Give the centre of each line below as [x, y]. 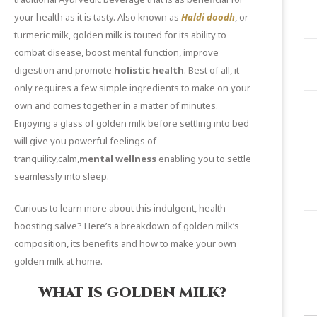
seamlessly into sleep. [62, 176]
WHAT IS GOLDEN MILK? [133, 292]
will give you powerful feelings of [85, 140]
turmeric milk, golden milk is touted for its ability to [120, 34]
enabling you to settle [204, 158]
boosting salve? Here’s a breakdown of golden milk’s [127, 225]
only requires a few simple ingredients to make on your [132, 87]
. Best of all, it [212, 70]
